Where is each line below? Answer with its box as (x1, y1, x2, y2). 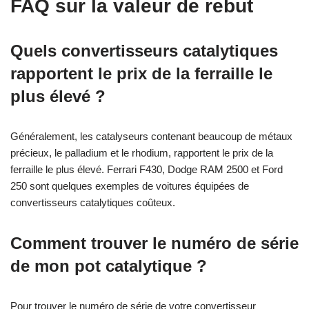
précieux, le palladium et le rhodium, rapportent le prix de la (10, 146, 273, 159)
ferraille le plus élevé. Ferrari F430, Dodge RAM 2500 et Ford (10, 163, 283, 175)
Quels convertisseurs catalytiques (10, 41, 278, 60)
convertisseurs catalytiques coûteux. (10, 196, 175, 208)
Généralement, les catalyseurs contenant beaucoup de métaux (10, 130, 292, 142)
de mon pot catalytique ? (10, 256, 207, 275)
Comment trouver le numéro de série (10, 233, 299, 252)
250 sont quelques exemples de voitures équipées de (10, 179, 249, 192)
